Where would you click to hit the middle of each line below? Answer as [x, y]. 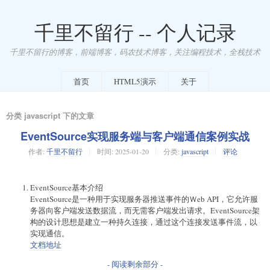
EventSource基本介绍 [67, 187]
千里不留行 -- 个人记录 [135, 32]
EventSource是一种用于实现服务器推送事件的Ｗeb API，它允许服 [144, 199]
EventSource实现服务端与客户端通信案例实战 [135, 136]
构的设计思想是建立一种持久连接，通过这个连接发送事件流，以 [144, 221]
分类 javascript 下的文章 [50, 115]
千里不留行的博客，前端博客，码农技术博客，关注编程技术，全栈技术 [135, 52]
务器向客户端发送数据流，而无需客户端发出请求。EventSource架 [145, 210]
